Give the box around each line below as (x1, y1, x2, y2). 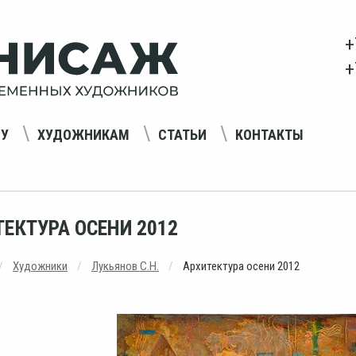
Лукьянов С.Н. (91, 258, 159, 273)
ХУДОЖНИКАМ (37, 126, 130, 143)
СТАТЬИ (158, 126, 207, 143)
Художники (13, 258, 68, 273)
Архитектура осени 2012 (183, 258, 300, 273)
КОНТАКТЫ (235, 126, 304, 143)
